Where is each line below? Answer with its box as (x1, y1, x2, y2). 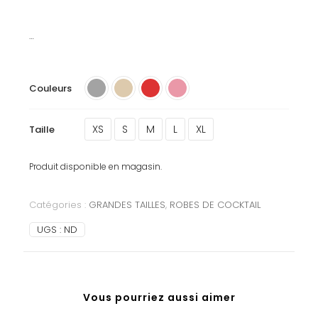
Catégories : (28, 198, 89, 212)
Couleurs (28, 81, 72, 95)
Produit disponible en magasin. (28, 160, 162, 173)
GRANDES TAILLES (88, 198, 165, 212)
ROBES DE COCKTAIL (169, 198, 261, 212)
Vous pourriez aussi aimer (82, 290, 236, 305)
